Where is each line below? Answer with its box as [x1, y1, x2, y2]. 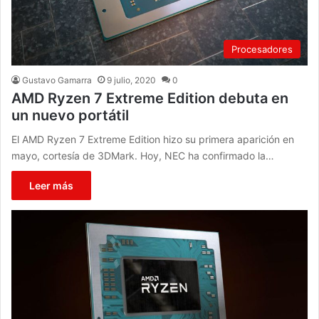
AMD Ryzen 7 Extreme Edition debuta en [11, 90, 289, 108]
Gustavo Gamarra [22, 75, 93, 86]
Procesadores [231, 43, 293, 56]
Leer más [29, 179, 74, 192]
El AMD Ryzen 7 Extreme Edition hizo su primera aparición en [11, 133, 295, 146]
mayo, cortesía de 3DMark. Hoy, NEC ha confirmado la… [11, 150, 275, 162]
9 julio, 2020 [107, 75, 157, 86]
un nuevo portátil [11, 107, 130, 125]
